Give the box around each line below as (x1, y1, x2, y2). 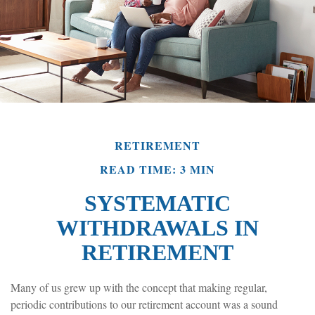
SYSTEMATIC (84, 191, 231, 217)
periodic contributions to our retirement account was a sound (11, 297, 278, 312)
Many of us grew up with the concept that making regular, (11, 280, 267, 295)
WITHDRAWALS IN (56, 215, 259, 241)
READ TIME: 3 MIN (100, 161, 215, 178)
